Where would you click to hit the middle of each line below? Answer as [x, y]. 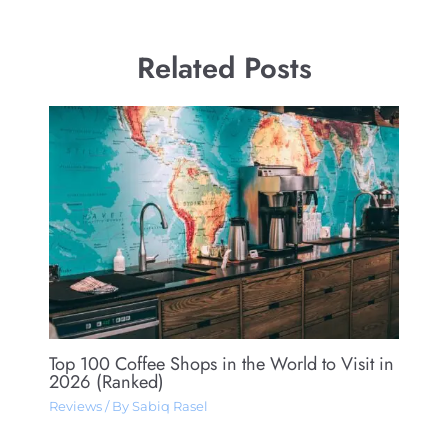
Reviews [75, 406]
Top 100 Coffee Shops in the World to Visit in [221, 364]
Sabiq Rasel [169, 406]
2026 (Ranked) [106, 382]
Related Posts [224, 67]
